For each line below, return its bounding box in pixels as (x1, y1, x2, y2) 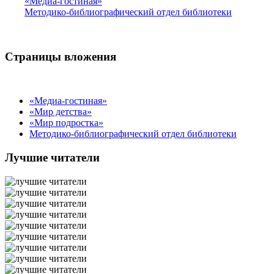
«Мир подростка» (29, 117, 103, 128)
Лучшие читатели (5, 151, 100, 165)
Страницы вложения (5, 50, 116, 63)
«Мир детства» (29, 106, 92, 117)
